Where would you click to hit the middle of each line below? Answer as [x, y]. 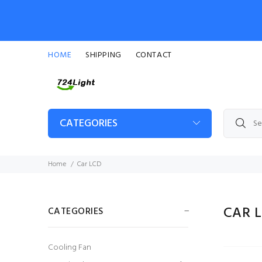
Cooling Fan [70, 248]
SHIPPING [104, 55]
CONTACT [154, 55]
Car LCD [89, 164]
